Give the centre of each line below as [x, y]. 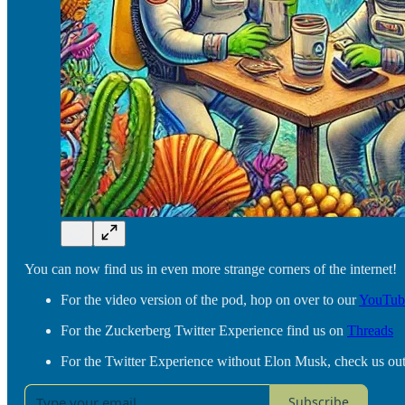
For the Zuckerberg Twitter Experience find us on [204, 330]
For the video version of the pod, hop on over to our [210, 299]
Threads [370, 330]
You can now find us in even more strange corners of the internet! [211, 268]
